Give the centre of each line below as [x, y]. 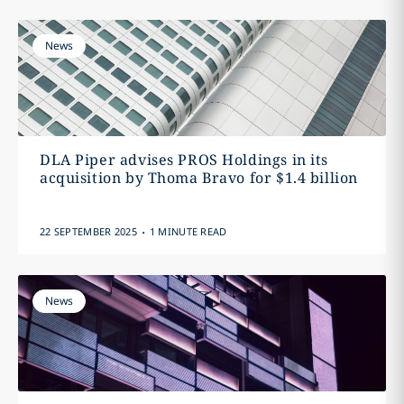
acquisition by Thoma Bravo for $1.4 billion [198, 178]
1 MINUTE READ [188, 231]
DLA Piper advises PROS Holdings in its [184, 160]
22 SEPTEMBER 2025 [88, 231]
